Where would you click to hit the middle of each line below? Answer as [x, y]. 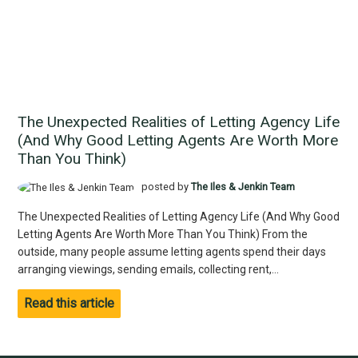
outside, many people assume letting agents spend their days [171, 251]
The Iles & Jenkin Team [243, 187]
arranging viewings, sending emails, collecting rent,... [148, 269]
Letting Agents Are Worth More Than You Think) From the [162, 234]
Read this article [69, 303]
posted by [165, 187]
